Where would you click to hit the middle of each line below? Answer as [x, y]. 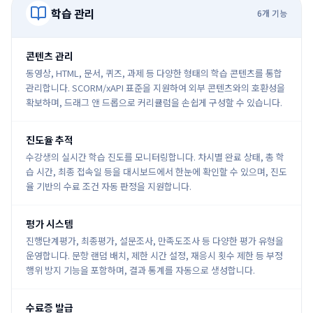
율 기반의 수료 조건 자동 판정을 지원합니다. [109, 186]
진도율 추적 [50, 140]
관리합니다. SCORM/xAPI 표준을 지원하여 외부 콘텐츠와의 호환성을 [155, 88]
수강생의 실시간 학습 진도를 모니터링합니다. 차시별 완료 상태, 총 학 [155, 157]
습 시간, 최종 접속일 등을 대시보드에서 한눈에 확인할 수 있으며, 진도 [156, 172]
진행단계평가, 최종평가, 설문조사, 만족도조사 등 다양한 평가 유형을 [155, 241]
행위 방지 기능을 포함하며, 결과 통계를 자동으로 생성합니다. [140, 270]
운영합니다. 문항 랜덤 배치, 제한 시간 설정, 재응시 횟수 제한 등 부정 [154, 255]
